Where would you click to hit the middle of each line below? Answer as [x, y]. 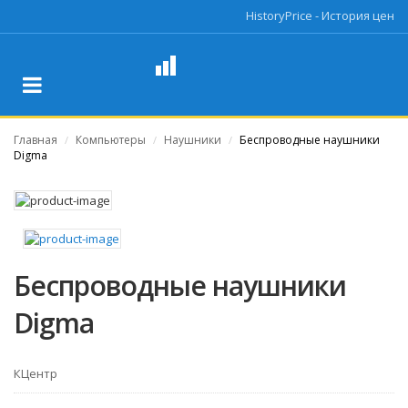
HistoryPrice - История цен [320, 15]
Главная [36, 140]
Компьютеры [111, 140]
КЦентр [36, 373]
